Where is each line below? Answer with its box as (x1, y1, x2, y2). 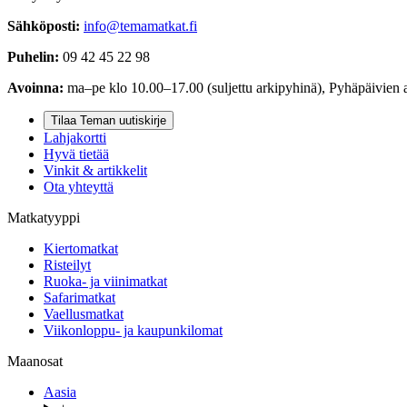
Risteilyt (44, 257, 91, 273)
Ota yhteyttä (44, 179, 114, 195)
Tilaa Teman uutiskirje (51, 114, 166, 128)
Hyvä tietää (44, 146, 109, 163)
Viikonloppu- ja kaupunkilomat (44, 323, 223, 339)
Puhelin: (7, 49, 59, 65)
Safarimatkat (44, 290, 115, 306)
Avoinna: (7, 80, 64, 96)
